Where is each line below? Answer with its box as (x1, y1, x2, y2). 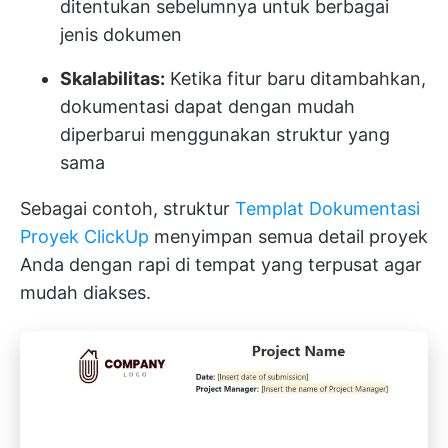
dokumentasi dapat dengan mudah (60, 96, 355, 117)
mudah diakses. (20, 282, 151, 303)
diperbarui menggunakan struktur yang (60, 124, 390, 145)
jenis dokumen (60, 24, 182, 45)
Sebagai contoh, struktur (20, 198, 235, 219)
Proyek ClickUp (20, 226, 149, 247)
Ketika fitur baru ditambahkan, (165, 68, 426, 89)
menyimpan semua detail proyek (149, 226, 428, 247)
